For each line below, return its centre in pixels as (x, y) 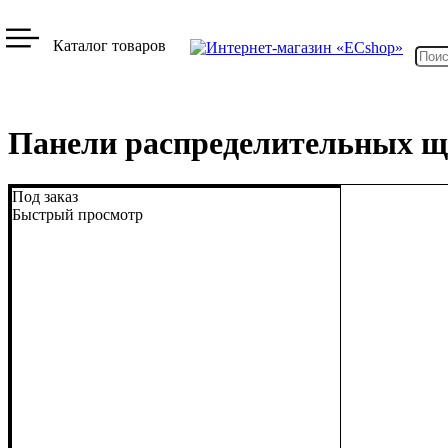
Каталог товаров (110, 45)
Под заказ (45, 196)
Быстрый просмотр (77, 214)
